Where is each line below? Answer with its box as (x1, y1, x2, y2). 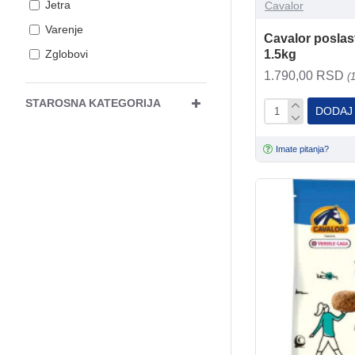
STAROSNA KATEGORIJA (25, 97, 161, 109)
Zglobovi (45, 48, 88, 60)
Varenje (45, 23, 83, 36)
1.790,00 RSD (264, 69, 347, 83)
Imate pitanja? (276, 143, 330, 154)
